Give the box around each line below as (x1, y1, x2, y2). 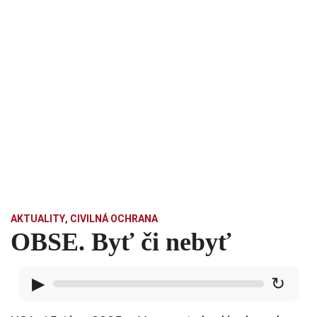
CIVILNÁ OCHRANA (70, 213, 158, 225)
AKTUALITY (11, 213, 65, 225)
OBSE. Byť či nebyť (11, 228, 231, 257)
